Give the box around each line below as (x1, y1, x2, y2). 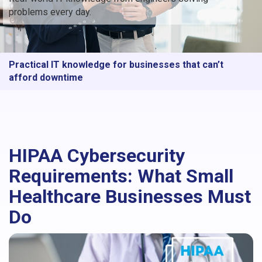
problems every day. (9, 6, 91, 18)
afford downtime (9, 71, 83, 83)
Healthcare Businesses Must (9, 185, 251, 208)
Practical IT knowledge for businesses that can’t (9, 58, 223, 70)
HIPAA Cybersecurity (9, 144, 185, 167)
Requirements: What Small (9, 164, 233, 187)
